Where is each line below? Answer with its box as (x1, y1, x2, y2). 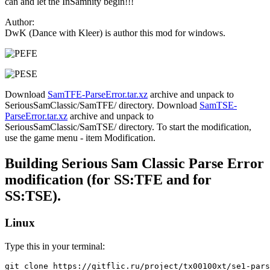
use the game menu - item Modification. (5, 133, 155, 143)
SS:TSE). (5, 187, 61, 204)
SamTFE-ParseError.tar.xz (48, 89, 148, 99)
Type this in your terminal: (5, 240, 105, 251)
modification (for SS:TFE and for (5, 171, 212, 187)
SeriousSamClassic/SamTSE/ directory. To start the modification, (5, 122, 251, 132)
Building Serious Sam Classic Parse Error (5, 155, 264, 171)
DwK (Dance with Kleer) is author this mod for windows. (5, 28, 225, 38)
